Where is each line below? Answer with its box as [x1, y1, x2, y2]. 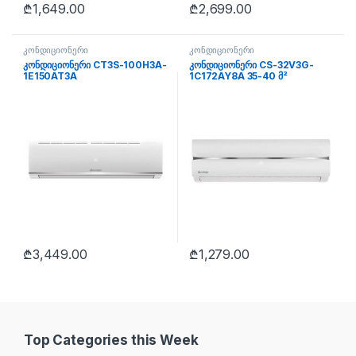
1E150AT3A [23, 69, 77, 82]
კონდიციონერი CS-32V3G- [189, 58, 314, 71]
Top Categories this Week [24, 331, 199, 348]
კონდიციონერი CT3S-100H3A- [23, 58, 167, 71]
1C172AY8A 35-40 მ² [189, 69, 288, 82]
